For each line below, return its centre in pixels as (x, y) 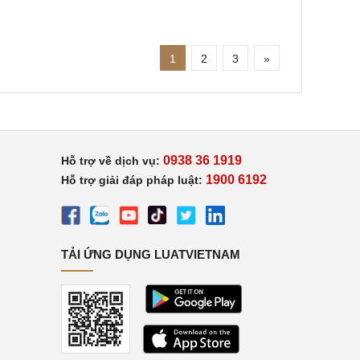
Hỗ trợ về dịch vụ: (112, 161)
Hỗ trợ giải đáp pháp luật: (132, 180)
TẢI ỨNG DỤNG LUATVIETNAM (151, 254)
